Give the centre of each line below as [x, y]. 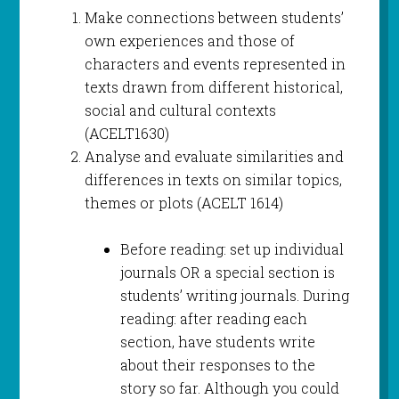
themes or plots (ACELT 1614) [183, 203]
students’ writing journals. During [234, 296]
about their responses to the [217, 365]
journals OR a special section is [227, 273]
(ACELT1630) [126, 134]
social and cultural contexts [180, 110]
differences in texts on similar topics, [213, 180]
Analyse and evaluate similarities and [214, 157]
